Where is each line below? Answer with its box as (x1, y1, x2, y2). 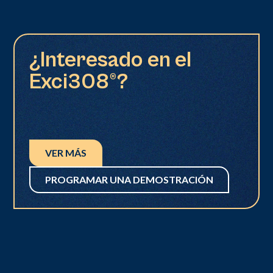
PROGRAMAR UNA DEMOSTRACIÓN (45, 174, 214, 186)
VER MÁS (45, 147, 87, 159)
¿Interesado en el (29, 48, 192, 73)
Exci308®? (29, 69, 129, 95)
